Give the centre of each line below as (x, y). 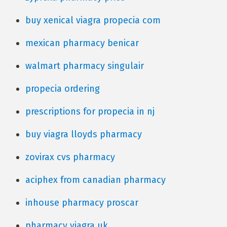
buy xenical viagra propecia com (93, 20)
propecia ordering (63, 89)
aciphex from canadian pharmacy (96, 180)
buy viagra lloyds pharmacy (84, 134)
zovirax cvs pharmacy (70, 157)
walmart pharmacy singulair (85, 66)
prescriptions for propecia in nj (90, 111)
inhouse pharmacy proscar (82, 203)
